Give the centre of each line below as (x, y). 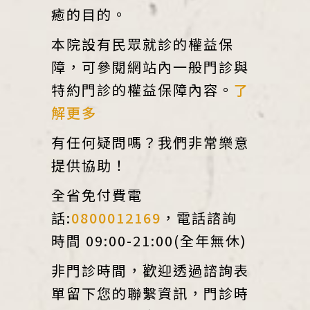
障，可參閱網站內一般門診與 (150, 67)
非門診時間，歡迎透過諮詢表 (150, 271)
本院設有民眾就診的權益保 (143, 44)
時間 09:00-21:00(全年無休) (149, 241)
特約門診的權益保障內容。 (143, 90)
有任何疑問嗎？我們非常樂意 (150, 143)
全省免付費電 (97, 195)
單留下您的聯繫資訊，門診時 (150, 293)
